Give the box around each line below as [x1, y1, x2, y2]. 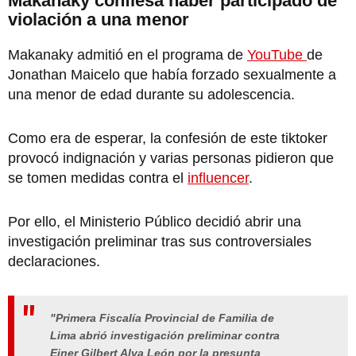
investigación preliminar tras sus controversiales [8, 234, 311, 250]
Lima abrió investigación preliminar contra [50, 329, 280, 342]
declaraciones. [8, 253, 100, 270]
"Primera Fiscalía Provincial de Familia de [50, 311, 274, 325]
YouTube [247, 47, 307, 64]
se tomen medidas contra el [8, 170, 188, 187]
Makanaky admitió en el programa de [8, 47, 247, 64]
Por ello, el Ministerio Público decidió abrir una [8, 214, 301, 230]
